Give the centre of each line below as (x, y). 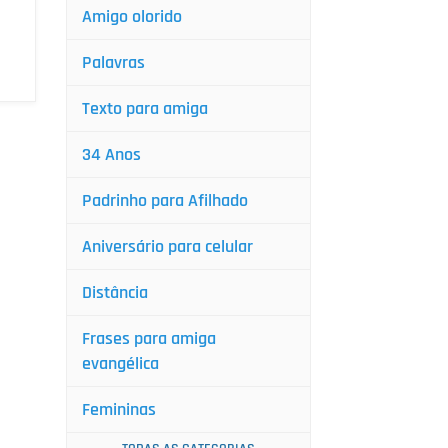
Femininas (119, 409)
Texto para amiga (145, 108)
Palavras (113, 62)
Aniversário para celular (167, 246)
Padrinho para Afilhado (165, 200)
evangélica (120, 363)
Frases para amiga (149, 338)
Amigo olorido (132, 16)
